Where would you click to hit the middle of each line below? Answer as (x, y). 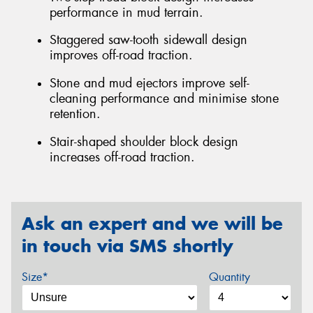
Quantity (229, 277)
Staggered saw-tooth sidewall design (148, 40)
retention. (75, 114)
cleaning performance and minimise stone (164, 99)
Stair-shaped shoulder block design (144, 141)
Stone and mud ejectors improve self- (150, 83)
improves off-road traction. (121, 56)
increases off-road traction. (122, 157)
